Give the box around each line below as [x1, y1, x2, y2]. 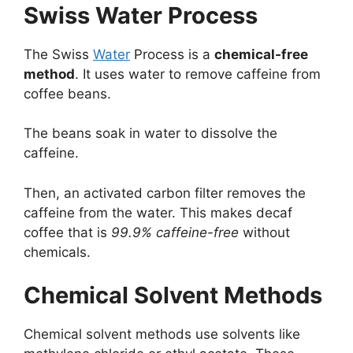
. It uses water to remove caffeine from [75, 65, 321, 82]
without [239, 224, 290, 240]
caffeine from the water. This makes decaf [24, 204, 292, 221]
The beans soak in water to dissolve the [24, 125, 277, 142]
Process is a [130, 46, 214, 62]
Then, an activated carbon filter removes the [24, 184, 306, 201]
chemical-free [214, 46, 308, 62]
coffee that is [24, 224, 111, 240]
